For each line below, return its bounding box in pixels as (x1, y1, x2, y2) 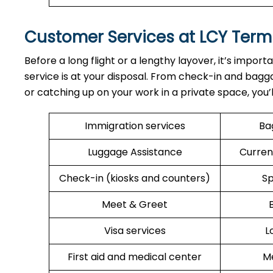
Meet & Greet (102, 197, 168, 211)
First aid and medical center (68, 250, 202, 264)
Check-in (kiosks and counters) (59, 171, 210, 185)
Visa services (104, 224, 166, 238)
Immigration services (84, 119, 185, 133)
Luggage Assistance (87, 145, 182, 159)
